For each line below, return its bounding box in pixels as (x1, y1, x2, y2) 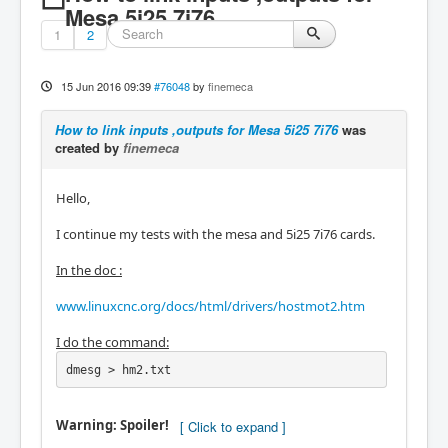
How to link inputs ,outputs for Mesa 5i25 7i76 (55, 120, 338, 139)
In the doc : (56, 261, 122, 279)
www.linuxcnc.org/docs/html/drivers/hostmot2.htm (56, 297, 365, 315)
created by (55, 138, 123, 157)
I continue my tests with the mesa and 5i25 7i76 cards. (56, 225, 375, 243)
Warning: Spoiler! (56, 416, 169, 435)
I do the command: (56, 333, 169, 351)
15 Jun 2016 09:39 (60, 78, 151, 94)
